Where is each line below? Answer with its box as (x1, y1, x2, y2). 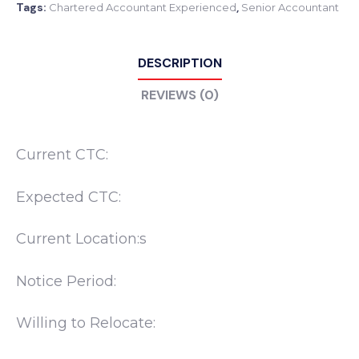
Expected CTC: (16, 188, 121, 206)
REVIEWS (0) (140, 87, 219, 104)
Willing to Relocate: (16, 314, 155, 333)
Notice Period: (16, 272, 116, 290)
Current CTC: (16, 146, 108, 164)
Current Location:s (16, 230, 147, 248)
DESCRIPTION (137, 54, 222, 72)
